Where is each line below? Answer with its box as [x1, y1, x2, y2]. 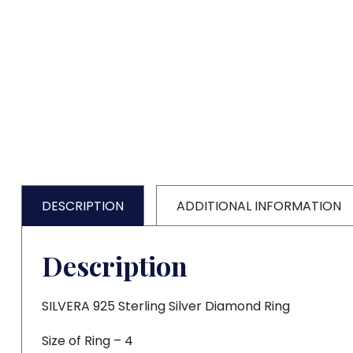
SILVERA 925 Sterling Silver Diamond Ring [41, 297, 290, 315]
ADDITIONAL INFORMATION [176, 197, 341, 215]
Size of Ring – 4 [41, 332, 133, 350]
